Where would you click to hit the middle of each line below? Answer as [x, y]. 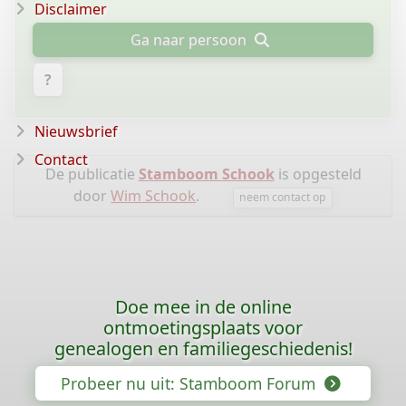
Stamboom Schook [206, 174]
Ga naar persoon [191, 40]
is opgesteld [318, 174]
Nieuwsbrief [76, 131]
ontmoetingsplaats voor [203, 328]
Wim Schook [154, 196]
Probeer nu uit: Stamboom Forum [190, 383]
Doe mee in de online [203, 307]
